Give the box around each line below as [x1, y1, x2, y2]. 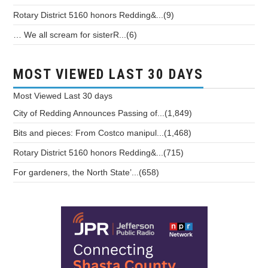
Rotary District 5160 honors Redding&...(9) [13, 10, 175, 20]
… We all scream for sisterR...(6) [13, 30, 138, 40]
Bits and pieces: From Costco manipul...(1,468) [13, 128, 192, 138]
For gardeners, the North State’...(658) [13, 167, 160, 178]
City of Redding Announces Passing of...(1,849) [13, 108, 193, 118]
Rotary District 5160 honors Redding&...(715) [13, 148, 184, 158]
